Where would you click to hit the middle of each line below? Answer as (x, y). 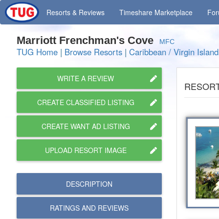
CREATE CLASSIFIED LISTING (86, 102)
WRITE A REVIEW (86, 78)
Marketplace (174, 12)
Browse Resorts (93, 52)
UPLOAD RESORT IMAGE (86, 150)
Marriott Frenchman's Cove (88, 40)
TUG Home (37, 52)
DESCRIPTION (89, 184)
